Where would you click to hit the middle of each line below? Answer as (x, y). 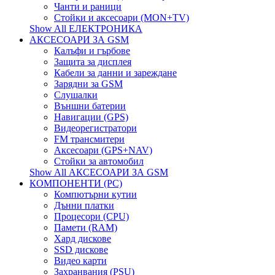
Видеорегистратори (95, 128)
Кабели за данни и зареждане (115, 73)
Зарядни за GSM (88, 84)
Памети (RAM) (86, 227)
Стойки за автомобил (99, 161)
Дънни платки (84, 205)
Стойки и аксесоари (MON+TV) (122, 17)
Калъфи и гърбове (92, 51)
